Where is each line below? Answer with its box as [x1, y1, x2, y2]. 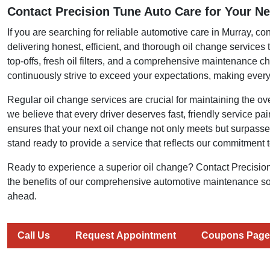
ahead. [7, 190, 37, 201]
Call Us [17, 230, 50, 240]
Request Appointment [75, 230, 176, 240]
